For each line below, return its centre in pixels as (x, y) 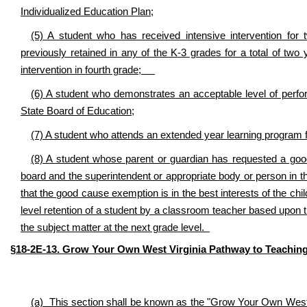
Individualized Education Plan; (87, 12)
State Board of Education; (77, 111)
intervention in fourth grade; (88, 70)
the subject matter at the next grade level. (115, 228)
